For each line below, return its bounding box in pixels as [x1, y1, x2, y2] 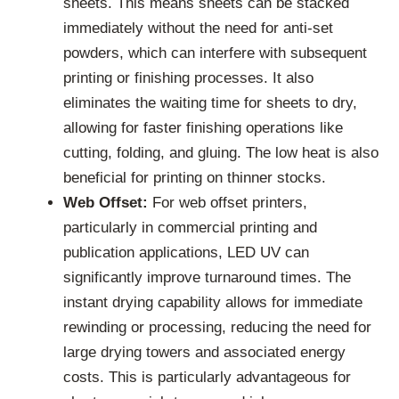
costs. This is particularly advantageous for [63, 368, 351, 386]
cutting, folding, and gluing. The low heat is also [63, 143, 379, 161]
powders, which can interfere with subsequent [63, 44, 367, 61]
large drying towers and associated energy [63, 343, 346, 361]
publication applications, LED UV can [63, 243, 309, 261]
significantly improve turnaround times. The [63, 268, 351, 286]
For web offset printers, [148, 193, 307, 211]
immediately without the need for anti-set [63, 19, 333, 37]
